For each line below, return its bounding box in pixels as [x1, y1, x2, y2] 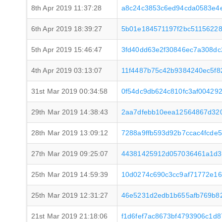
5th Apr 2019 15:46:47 [31, 46, 103, 54]
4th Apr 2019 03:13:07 [31, 66, 103, 74]
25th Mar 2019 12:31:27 [31, 191, 109, 199]
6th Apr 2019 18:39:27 [31, 25, 103, 33]
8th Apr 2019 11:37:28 [31, 4, 102, 12]
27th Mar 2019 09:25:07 [31, 150, 109, 158]
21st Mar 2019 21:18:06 [31, 212, 108, 220]
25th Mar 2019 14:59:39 [31, 170, 109, 178]
